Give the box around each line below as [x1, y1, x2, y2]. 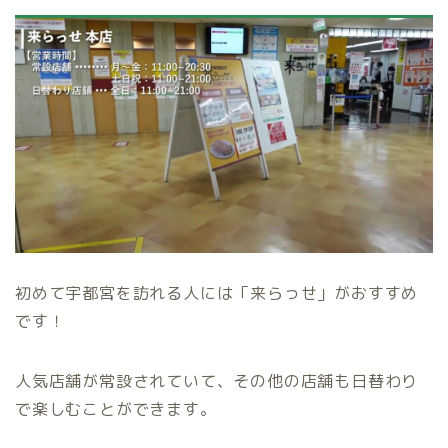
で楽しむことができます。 [15, 398, 217, 421]
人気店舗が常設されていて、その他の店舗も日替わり [15, 370, 419, 393]
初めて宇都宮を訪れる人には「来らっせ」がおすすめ [15, 282, 419, 305]
